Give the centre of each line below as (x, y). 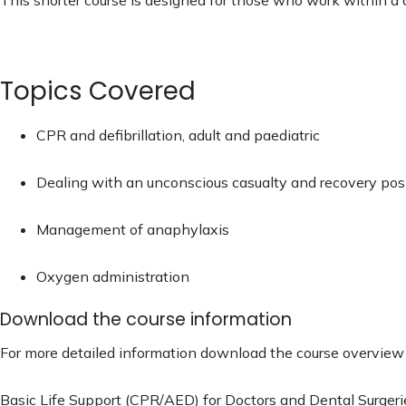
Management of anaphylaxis (133, 229)
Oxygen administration (113, 276)
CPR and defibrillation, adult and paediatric (178, 135)
